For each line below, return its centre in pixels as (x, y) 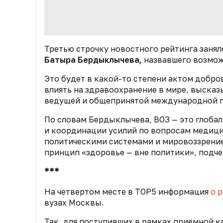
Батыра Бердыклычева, (94, 60)
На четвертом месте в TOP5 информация (127, 192)
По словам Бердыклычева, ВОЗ (108, 120)
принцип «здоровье (85, 153)
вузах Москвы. (75, 203)
